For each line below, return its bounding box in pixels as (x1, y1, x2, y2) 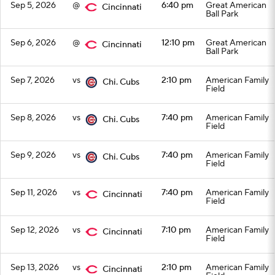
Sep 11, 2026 (10, 187, 57, 198)
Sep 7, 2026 (10, 75, 55, 86)
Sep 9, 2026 (10, 150, 56, 161)
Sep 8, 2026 (10, 112, 56, 123)
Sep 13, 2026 (10, 262, 59, 273)
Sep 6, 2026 (10, 37, 56, 48)
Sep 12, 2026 (10, 225, 59, 236)
